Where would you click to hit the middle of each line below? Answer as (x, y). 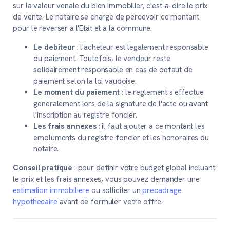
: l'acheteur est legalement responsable (141, 47)
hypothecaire (35, 202)
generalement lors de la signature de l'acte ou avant (121, 104)
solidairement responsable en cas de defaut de (113, 70)
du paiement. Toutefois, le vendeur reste (102, 59)
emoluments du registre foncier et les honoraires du (121, 138)
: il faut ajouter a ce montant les (150, 127)
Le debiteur (54, 47)
